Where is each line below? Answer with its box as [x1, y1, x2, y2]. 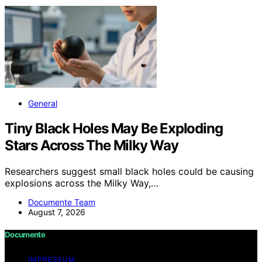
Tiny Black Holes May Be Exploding [5, 120, 223, 137]
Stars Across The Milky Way [5, 137, 178, 154]
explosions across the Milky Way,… [5, 177, 158, 189]
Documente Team [28, 197, 95, 208]
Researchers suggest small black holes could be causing [5, 166, 254, 178]
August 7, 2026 [28, 207, 85, 218]
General [28, 98, 57, 109]
